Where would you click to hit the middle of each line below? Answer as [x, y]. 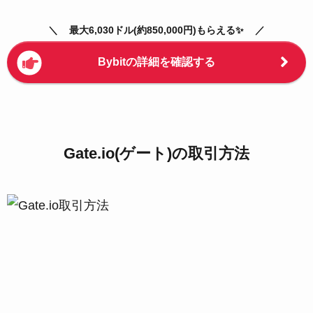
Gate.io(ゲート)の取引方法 [156, 153]
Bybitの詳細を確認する [156, 61]
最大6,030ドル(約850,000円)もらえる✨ [156, 30]
